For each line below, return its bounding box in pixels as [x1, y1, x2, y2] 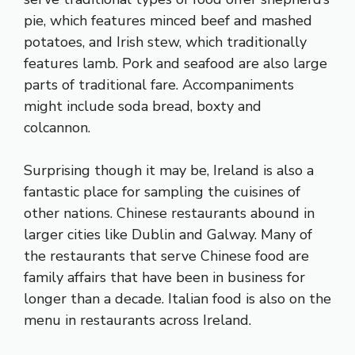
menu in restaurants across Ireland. [24, 311, 251, 330]
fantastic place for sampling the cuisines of [24, 182, 300, 202]
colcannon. [24, 118, 90, 138]
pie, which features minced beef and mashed [24, 11, 312, 31]
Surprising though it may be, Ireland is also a [24, 161, 314, 181]
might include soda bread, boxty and [24, 97, 261, 116]
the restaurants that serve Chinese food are [24, 246, 309, 266]
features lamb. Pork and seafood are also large [24, 54, 327, 74]
